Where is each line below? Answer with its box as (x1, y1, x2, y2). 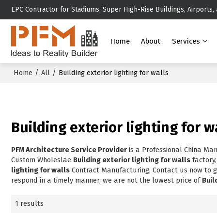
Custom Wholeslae (11, 155, 74, 165)
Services (171, 37, 200, 46)
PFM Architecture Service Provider (11, 145, 127, 155)
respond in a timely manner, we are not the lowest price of (11, 176, 202, 185)
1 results (15, 199, 44, 208)
